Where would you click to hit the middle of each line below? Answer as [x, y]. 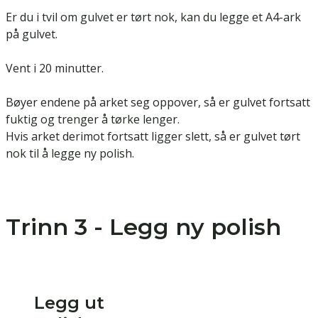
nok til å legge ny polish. [70, 154]
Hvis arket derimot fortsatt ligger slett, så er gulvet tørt [153, 137]
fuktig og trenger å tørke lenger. [93, 120]
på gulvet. [32, 34]
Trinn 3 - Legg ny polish [143, 227]
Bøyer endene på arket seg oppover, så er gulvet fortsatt [158, 103]
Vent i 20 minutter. [55, 68]
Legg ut [69, 303]
